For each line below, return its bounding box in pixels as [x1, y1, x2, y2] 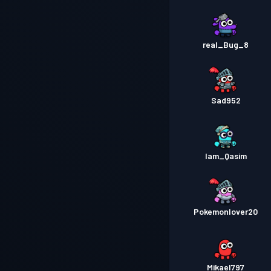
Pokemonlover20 [194, 206, 258, 217]
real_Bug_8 [203, 39, 249, 50]
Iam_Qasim [204, 151, 247, 161]
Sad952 [211, 95, 241, 105]
